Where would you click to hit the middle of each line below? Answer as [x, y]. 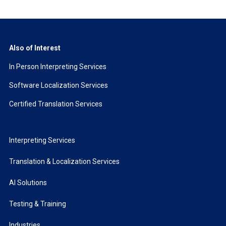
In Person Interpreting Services [58, 66]
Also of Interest [35, 48]
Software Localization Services [58, 85]
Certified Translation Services [55, 104]
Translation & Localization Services [64, 161]
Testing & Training [37, 204]
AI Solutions [28, 182]
